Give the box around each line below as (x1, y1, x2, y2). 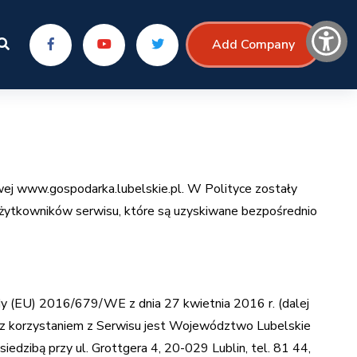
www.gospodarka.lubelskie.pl (17, 180, 182, 198)
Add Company (212, 36, 296, 53)
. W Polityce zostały (182, 180, 298, 198)
